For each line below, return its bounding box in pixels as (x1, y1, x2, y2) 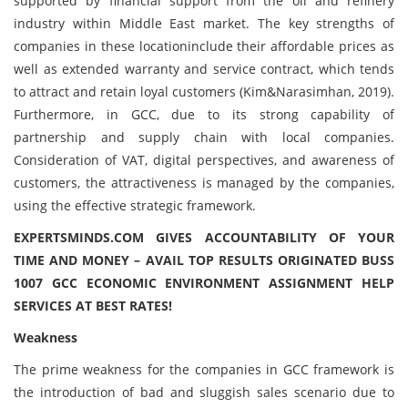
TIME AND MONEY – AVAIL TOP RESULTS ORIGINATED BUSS (14, 251, 394, 269)
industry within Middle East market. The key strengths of (14, 15, 394, 32)
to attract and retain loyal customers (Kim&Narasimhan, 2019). (14, 83, 394, 100)
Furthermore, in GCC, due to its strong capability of (14, 106, 394, 123)
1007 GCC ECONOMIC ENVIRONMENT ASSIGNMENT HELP (14, 274, 394, 291)
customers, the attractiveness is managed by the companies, (14, 174, 394, 191)
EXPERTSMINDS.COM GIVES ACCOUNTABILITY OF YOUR (14, 229, 394, 246)
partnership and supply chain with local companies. (14, 128, 394, 146)
